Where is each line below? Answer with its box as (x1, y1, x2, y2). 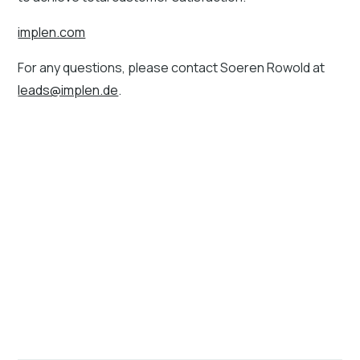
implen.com (18, 22, 86, 41)
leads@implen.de (18, 80, 119, 99)
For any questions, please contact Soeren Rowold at (18, 58, 325, 76)
